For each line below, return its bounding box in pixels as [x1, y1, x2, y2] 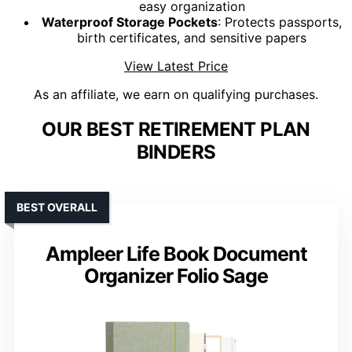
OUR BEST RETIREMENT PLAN [42, 118, 310, 141]
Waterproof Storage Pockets [42, 14, 218, 31]
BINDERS [136, 141, 216, 164]
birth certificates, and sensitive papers [77, 30, 306, 46]
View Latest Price [124, 58, 228, 75]
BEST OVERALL [16, 200, 97, 214]
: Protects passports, [218, 14, 342, 31]
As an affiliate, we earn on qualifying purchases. [34, 86, 318, 103]
